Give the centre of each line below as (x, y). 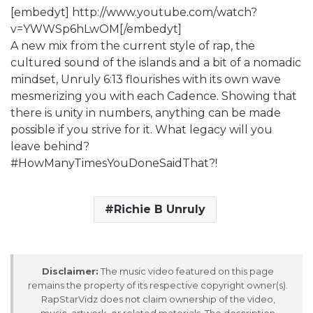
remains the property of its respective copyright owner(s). (158, 285)
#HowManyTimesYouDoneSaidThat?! (114, 163)
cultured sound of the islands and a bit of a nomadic (156, 62)
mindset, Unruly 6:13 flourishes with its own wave (146, 79)
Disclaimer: (70, 271)
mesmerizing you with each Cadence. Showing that (154, 96)
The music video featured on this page (186, 271)
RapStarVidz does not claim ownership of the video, (158, 299)
